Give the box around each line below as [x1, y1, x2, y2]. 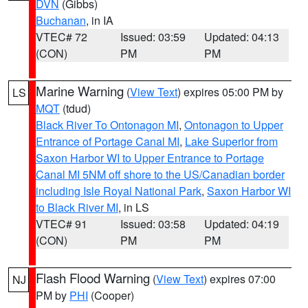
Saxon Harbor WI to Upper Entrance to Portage [36, 150, 264, 166]
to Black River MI [36, 199, 118, 215]
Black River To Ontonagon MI [36, 117, 179, 133]
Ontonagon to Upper [184, 117, 283, 133]
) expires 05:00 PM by [177, 84, 283, 100]
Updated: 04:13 [204, 29, 280, 45]
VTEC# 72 [36, 29, 87, 45]
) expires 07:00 [203, 271, 276, 287]
